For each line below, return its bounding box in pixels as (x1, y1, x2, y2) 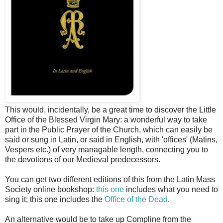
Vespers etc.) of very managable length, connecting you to (5, 145, 208, 154)
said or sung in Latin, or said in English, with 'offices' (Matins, (5, 135, 218, 144)
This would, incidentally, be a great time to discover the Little (5, 105, 216, 114)
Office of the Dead (105, 195, 168, 204)
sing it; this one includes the (5, 195, 105, 204)
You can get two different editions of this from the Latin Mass (5, 175, 215, 184)
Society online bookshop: (5, 185, 96, 194)
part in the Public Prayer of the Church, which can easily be (5, 125, 213, 134)
